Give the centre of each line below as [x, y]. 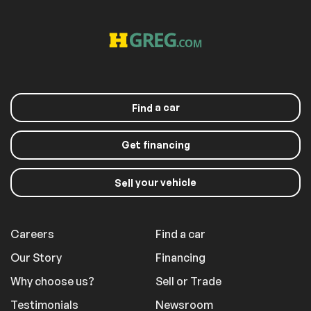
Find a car [180, 234]
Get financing [155, 145]
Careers [32, 234]
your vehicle [165, 183]
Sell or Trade [188, 281]
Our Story [36, 258]
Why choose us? [52, 281]
